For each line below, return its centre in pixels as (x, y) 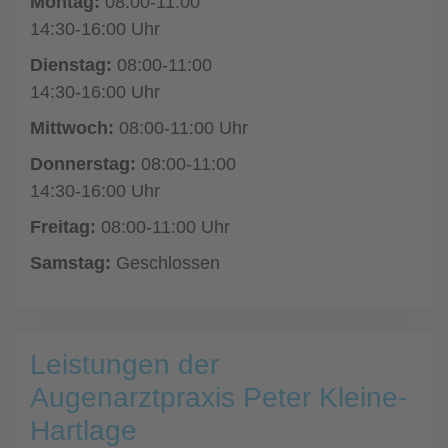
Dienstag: (71, 65)
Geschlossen (165, 263)
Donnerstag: (83, 164)
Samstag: (70, 263)
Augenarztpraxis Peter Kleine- (218, 397)
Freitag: (63, 227)
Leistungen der (124, 364)
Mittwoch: (72, 128)
